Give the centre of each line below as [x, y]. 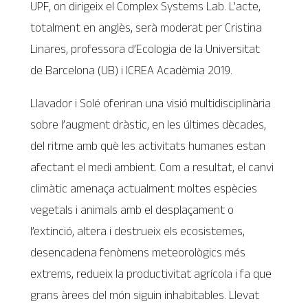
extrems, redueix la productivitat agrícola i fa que [151, 274]
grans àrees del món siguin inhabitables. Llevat [145, 295]
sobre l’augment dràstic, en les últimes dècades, [148, 125]
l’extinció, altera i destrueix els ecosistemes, [138, 231]
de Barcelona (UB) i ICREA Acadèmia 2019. [132, 70]
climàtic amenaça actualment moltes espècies [144, 189]
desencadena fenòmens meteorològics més [138, 253]
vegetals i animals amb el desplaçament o [132, 210]
